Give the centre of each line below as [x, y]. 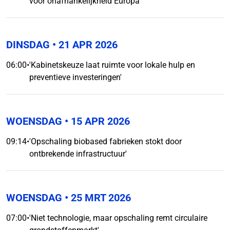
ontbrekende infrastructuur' [78, 154]
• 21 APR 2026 [84, 45]
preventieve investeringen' [75, 77]
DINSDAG [28, 45]
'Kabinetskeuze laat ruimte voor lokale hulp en [112, 65]
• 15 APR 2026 [96, 121]
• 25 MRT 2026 [97, 198]
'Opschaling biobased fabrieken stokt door [106, 141]
